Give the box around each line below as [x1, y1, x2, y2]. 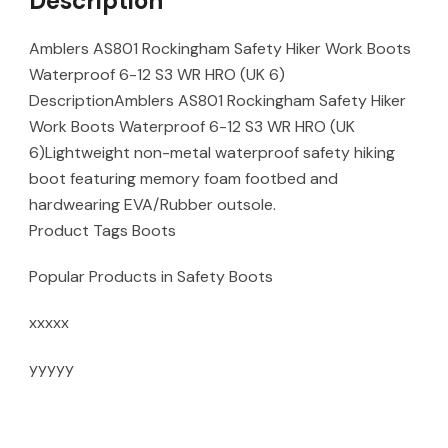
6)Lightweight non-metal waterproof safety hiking [29, 142, 395, 163]
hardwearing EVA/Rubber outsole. [29, 194, 276, 215]
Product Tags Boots [29, 220, 176, 241]
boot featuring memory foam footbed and [29, 168, 338, 189]
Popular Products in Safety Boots [29, 266, 273, 287]
